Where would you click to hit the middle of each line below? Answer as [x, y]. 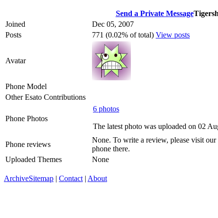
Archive [16, 178]
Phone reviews [28, 144]
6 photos [106, 109]
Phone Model [26, 86]
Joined [15, 24]
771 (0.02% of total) [124, 35]
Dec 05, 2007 [113, 24]
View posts [173, 35]
